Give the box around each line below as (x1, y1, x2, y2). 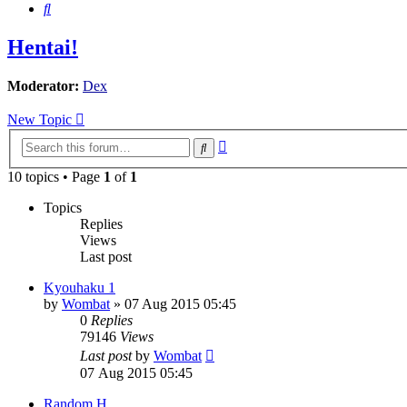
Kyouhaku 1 (44, 279, 115, 295)
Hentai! (7, 35, 78, 60)
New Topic (7, 112, 72, 128)
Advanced (226, 134, 285, 151)
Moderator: (7, 78, 79, 94)
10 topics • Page (7, 168, 104, 184)
